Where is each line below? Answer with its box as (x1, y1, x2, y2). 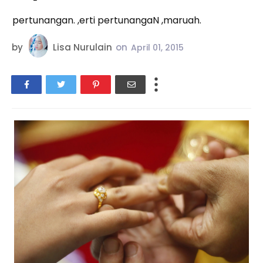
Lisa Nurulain (53, 41, 112, 54)
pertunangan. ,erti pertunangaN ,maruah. (12, 14, 201, 27)
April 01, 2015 (131, 42, 184, 54)
